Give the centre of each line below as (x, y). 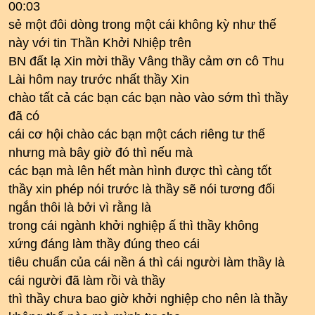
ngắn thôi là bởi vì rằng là (80, 207)
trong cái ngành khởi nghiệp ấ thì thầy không (134, 226)
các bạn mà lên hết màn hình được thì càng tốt (140, 171)
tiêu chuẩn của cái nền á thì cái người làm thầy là (147, 262)
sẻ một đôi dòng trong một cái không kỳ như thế (142, 25)
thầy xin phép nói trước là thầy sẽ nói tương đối (142, 189)
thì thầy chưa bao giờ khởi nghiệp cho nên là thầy (148, 299)
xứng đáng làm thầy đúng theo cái (104, 244)
